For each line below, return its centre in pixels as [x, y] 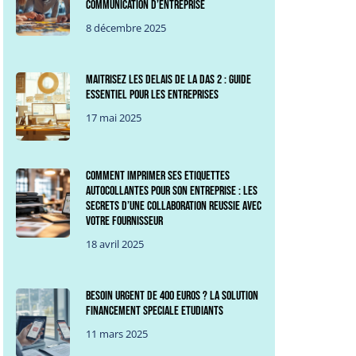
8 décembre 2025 [126, 27]
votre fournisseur [125, 222]
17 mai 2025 [114, 117]
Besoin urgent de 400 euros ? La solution [172, 296]
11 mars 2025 [117, 334]
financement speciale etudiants [155, 311]
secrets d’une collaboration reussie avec [174, 207]
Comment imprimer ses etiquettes [158, 176]
